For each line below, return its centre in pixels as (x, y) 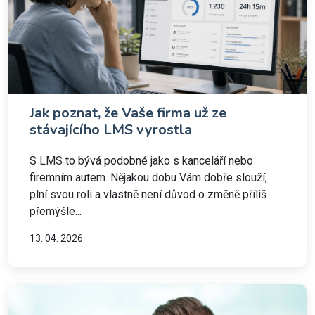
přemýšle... (56, 211)
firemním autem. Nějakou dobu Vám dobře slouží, (148, 178)
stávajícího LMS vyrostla (111, 130)
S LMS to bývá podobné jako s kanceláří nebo (141, 161)
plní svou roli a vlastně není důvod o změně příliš (148, 194)
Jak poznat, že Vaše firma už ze (128, 113)
